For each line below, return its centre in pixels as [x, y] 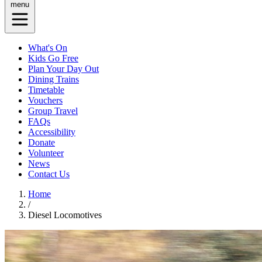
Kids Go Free [53, 58]
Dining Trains [54, 79]
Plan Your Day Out [63, 69]
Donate [42, 142]
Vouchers [45, 100]
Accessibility [52, 132]
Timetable [46, 90]
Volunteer [46, 153]
